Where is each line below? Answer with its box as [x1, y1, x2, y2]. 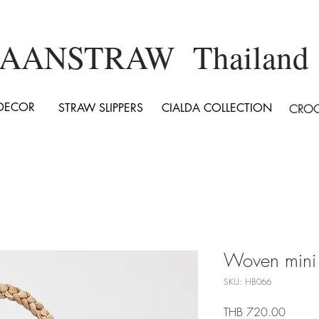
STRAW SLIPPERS [58, 100, 143, 115]
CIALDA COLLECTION [161, 100, 272, 115]
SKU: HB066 [224, 276, 271, 288]
